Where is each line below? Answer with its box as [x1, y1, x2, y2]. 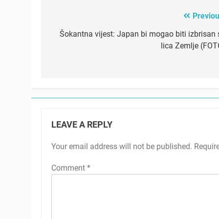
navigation [50, 29, 105, 44]
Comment [51, 163, 87, 173]
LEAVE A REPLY [51, 120, 112, 130]
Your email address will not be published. [51, 142, 192, 152]
